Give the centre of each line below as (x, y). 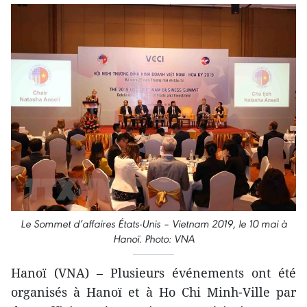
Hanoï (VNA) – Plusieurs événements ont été (153, 272)
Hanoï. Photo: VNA (153, 238)
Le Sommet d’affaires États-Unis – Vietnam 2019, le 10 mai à (153, 223)
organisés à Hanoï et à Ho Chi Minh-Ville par (153, 292)
